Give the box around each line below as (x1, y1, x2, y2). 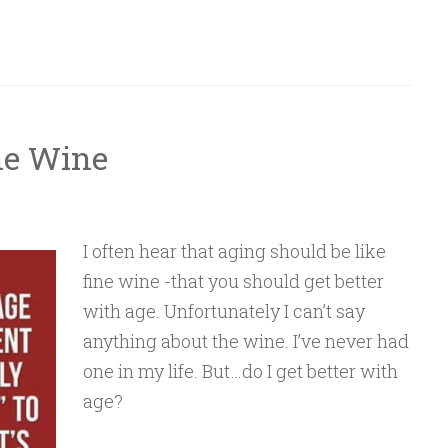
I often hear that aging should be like (82, 239, 386, 263)
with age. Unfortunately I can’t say (82, 299, 365, 323)
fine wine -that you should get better (82, 269, 384, 293)
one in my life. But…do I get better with (82, 359, 398, 383)
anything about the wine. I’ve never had (82, 329, 409, 353)
